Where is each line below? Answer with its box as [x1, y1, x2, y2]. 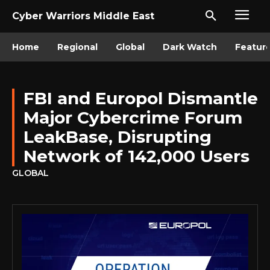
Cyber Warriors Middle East [12, 10, 154, 22]
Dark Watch [163, 42, 217, 52]
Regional [57, 42, 98, 52]
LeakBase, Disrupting [24, 127, 212, 147]
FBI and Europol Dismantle [24, 88, 258, 108]
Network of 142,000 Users [24, 146, 250, 166]
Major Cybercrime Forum [24, 107, 242, 128]
